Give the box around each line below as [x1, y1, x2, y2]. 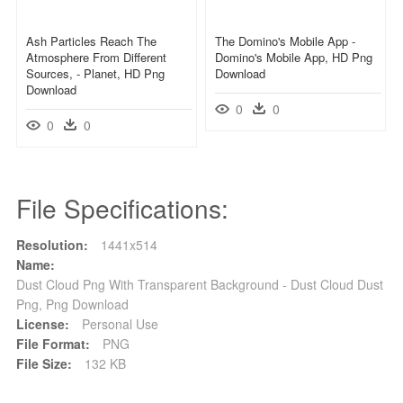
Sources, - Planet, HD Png [26, 64, 165, 82]
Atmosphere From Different [26, 48, 166, 66]
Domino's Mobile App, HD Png [215, 48, 372, 66]
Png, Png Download [16, 294, 129, 313]
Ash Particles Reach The [26, 31, 157, 49]
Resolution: [16, 235, 88, 254]
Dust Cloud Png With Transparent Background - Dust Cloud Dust [16, 274, 383, 293]
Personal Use [78, 314, 158, 333]
